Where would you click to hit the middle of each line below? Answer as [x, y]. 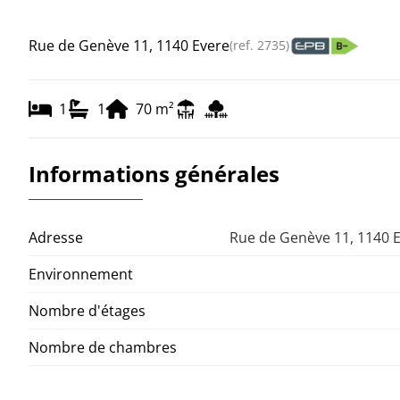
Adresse [56, 238]
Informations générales [154, 174]
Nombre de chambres [103, 348]
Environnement [81, 275]
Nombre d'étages [87, 311]
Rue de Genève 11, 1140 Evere [129, 46]
